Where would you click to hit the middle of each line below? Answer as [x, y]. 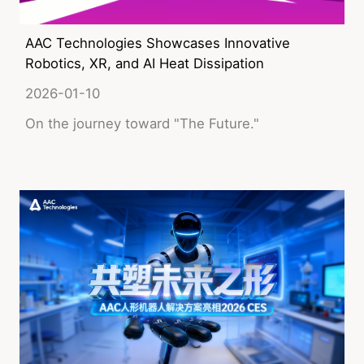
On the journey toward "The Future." [142, 123]
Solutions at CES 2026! [99, 83]
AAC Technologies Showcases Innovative [157, 43]
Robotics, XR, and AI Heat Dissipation [144, 63]
